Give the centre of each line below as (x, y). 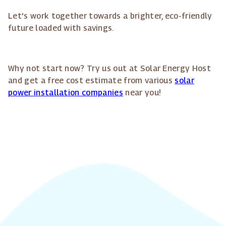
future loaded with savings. (61, 28)
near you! (142, 93)
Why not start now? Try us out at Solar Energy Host (110, 69)
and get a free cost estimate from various (92, 81)
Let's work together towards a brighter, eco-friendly (110, 16)
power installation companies (66, 93)
